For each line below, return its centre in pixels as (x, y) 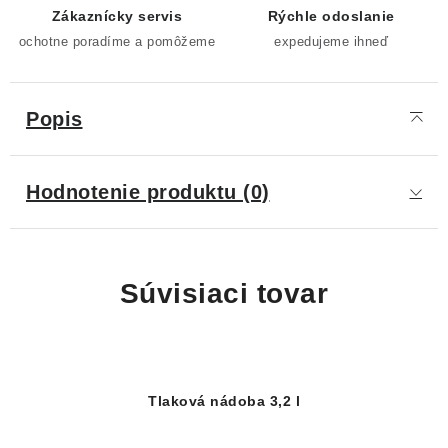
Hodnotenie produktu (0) (148, 192)
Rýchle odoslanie (331, 16)
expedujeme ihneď (331, 41)
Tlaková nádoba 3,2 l (224, 401)
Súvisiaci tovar (224, 293)
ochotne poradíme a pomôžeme (117, 41)
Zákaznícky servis (117, 16)
